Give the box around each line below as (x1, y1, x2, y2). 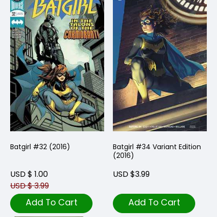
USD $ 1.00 (10, 169, 48, 180)
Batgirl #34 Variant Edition (113, 142, 201, 152)
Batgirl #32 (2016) (10, 142, 70, 152)
